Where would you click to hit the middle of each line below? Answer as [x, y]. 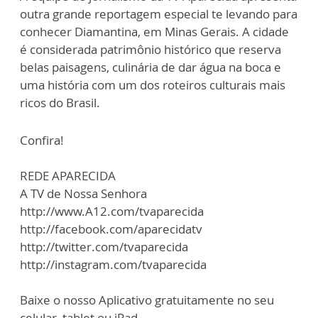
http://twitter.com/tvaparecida [104, 247]
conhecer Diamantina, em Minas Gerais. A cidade [154, 32]
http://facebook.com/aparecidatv [111, 229]
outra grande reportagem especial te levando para [159, 14]
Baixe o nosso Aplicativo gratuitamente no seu [147, 300]
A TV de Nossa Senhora [83, 194]
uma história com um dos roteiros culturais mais [153, 85]
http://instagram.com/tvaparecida [113, 265]
